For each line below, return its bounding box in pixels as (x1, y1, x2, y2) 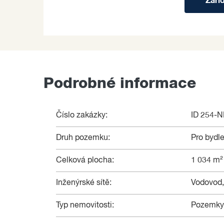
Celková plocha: (56, 156, 114, 165)
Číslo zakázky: (56, 111, 107, 120)
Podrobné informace (43, 76, 196, 91)
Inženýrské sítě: (56, 179, 111, 187)
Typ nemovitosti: (56, 201, 114, 210)
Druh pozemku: (56, 134, 110, 142)
